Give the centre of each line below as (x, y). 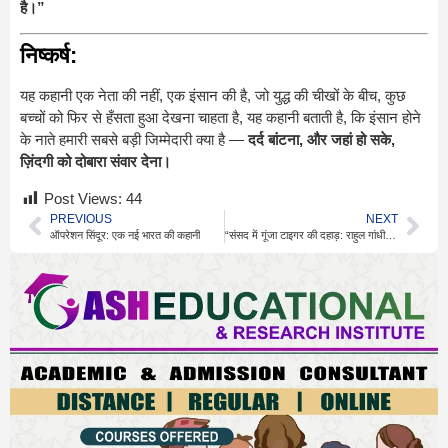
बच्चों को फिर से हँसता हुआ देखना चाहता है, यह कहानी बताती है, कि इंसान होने (220, 118)
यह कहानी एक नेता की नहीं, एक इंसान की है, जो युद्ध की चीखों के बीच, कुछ (213, 96)
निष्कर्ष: (48, 56)
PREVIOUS (81, 218)
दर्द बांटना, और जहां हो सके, (321, 140)
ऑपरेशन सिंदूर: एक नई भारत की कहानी (125, 234)
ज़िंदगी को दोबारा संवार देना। (95, 162)
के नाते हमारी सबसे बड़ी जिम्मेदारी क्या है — (134, 140)
